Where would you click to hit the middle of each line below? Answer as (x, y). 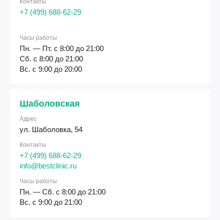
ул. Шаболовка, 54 (51, 129)
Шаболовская (50, 103)
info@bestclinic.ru (48, 165)
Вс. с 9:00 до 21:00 (51, 202)
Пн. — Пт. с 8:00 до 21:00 (62, 48)
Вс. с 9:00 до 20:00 (51, 69)
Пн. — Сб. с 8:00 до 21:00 (63, 192)
